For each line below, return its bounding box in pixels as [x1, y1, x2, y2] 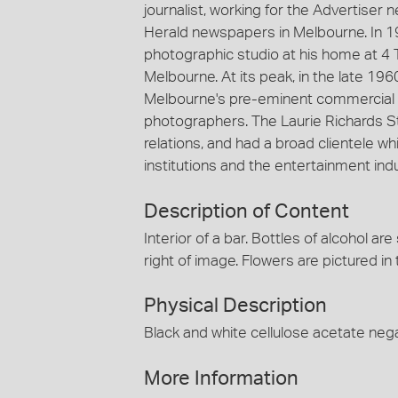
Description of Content [144, 201, 349, 221]
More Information [144, 368, 298, 388]
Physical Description [144, 296, 327, 315]
